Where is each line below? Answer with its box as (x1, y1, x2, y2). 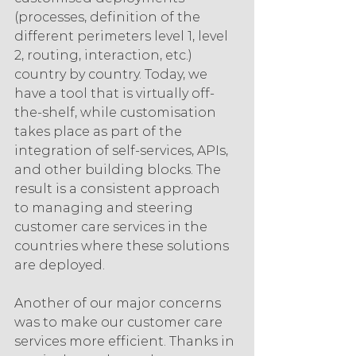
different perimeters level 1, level (14, 29, 231, 44)
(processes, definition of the (14, 10, 203, 25)
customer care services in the (14, 219, 211, 235)
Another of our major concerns (14, 296, 224, 311)
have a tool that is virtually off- (14, 86, 215, 102)
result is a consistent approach (14, 181, 223, 197)
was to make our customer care (14, 315, 226, 331)
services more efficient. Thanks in (14, 334, 238, 350)
